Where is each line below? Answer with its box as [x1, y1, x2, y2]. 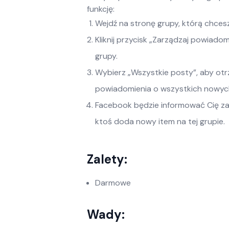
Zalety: [87, 151, 127, 167]
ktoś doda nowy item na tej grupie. [95, 116, 225, 127]
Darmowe [95, 177, 131, 188]
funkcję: [87, 4, 114, 14]
